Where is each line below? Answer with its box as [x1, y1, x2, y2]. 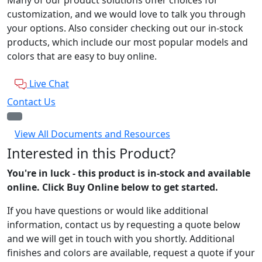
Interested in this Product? [7, 143, 175, 163]
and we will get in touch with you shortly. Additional [7, 232, 235, 245]
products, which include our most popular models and [7, 35, 248, 49]
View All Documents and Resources [15, 127, 170, 140]
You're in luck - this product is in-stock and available [7, 166, 250, 180]
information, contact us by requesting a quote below [7, 218, 240, 231]
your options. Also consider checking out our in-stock [7, 21, 243, 35]
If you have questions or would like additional [7, 204, 208, 217]
